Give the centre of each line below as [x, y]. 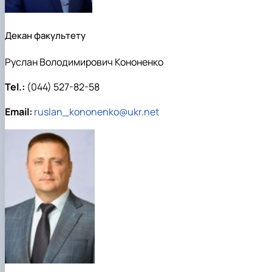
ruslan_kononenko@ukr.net [97, 111]
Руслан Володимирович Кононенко [84, 62]
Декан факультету [45, 35]
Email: [19, 111]
